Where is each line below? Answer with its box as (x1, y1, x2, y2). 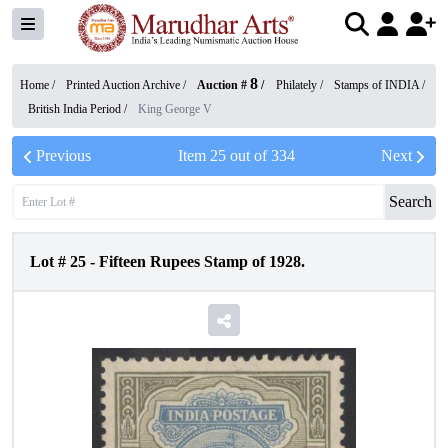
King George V (138, 102, 212, 116)
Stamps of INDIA (334, 78, 419, 92)
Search (389, 193, 432, 210)
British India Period (28, 102, 121, 116)
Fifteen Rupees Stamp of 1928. (99, 253, 305, 270)
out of (225, 147, 271, 164)
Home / (20, 78, 58, 92)
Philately (276, 78, 317, 92)
